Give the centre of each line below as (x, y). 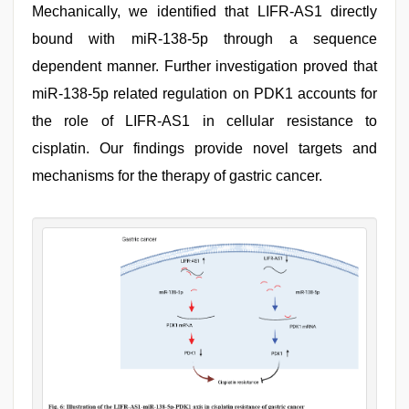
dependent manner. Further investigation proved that (204, 67)
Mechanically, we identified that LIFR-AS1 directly (204, 12)
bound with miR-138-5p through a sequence (204, 39)
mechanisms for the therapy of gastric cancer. (177, 176)
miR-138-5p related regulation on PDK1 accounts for (204, 94)
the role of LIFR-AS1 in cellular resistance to (204, 121)
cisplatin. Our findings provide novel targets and (204, 149)
